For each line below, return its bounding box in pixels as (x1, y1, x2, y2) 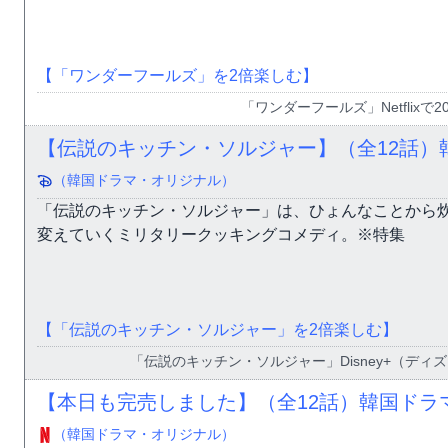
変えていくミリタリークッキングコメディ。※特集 (37, 225, 405, 243)
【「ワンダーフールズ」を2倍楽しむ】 (37, 66, 318, 84)
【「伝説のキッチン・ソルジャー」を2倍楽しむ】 (37, 320, 398, 338)
